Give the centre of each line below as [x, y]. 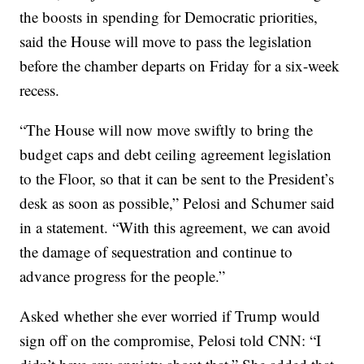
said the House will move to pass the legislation [166, 41]
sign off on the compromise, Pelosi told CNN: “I [171, 340]
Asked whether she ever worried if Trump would [170, 316]
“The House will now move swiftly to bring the [167, 130]
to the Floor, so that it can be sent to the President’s [177, 178]
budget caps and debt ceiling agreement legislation [176, 154]
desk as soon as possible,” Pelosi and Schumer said [178, 203]
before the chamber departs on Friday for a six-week [180, 65]
